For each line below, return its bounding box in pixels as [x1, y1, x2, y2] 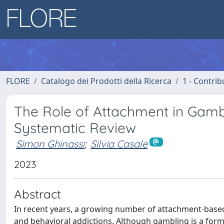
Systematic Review [14, 119, 136, 136]
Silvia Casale [90, 137, 147, 150]
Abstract [14, 186, 61, 201]
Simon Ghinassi [16, 137, 84, 150]
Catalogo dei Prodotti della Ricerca [41, 75, 171, 86]
